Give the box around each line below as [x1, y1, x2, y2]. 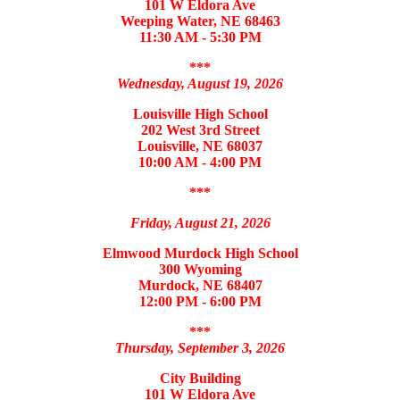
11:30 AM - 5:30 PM [138, 29, 262, 45]
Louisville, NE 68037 [137, 137, 262, 154]
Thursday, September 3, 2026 [115, 339, 285, 355]
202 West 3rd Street [140, 121, 260, 137]
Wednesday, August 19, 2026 [117, 75, 283, 91]
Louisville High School [132, 105, 268, 121]
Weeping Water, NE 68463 [120, 12, 280, 29]
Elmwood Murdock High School [102, 245, 298, 261]
